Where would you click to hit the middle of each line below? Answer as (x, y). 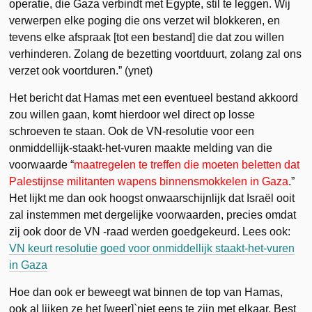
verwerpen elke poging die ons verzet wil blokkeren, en (145, 20)
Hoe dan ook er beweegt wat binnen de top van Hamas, (146, 292)
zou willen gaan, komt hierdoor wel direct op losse (132, 114)
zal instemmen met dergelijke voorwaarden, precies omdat (153, 214)
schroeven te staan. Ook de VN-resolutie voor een (132, 131)
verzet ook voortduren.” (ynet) (81, 70)
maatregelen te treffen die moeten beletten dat (187, 164)
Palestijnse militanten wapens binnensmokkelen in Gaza (149, 181)
